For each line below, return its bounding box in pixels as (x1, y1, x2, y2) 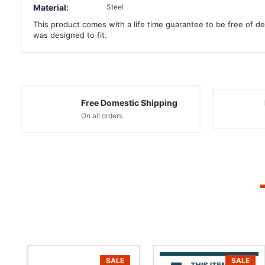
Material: (33, 2, 69, 12)
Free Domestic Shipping (80, 98, 177, 108)
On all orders (80, 111, 122, 121)
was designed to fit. (33, 30, 107, 40)
